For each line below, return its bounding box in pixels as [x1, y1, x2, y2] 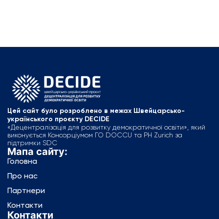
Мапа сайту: [7, 145, 67, 157]
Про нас [7, 171, 38, 180]
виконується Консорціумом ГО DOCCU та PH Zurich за [7, 131, 182, 139]
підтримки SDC [7, 138, 57, 147]
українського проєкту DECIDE [7, 114, 109, 123]
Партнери [7, 185, 45, 195]
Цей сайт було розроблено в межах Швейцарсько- [7, 106, 185, 115]
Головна [7, 156, 37, 166]
